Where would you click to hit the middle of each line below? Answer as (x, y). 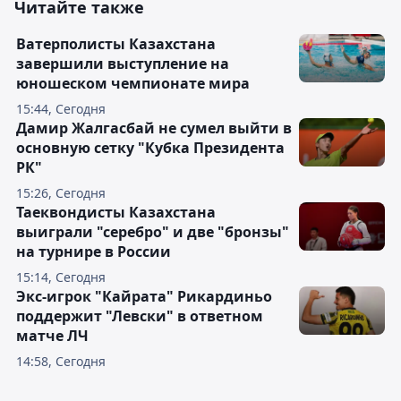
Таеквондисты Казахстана (116, 212)
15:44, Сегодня (61, 109)
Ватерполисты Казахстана (116, 44)
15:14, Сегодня (61, 277)
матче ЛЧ (52, 336)
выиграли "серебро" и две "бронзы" (153, 232)
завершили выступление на (123, 64)
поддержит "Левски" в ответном (140, 316)
